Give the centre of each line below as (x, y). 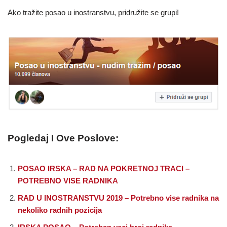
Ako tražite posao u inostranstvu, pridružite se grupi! (93, 12)
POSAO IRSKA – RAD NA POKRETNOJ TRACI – (104, 168)
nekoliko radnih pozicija (60, 210)
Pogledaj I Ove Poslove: (63, 138)
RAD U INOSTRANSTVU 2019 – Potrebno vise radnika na (118, 198)
